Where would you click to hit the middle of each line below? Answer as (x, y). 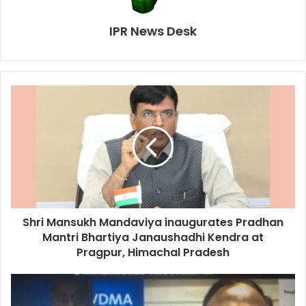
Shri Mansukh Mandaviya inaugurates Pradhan (153, 223)
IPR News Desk (153, 31)
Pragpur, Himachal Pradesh (153, 253)
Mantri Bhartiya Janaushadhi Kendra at (153, 238)
